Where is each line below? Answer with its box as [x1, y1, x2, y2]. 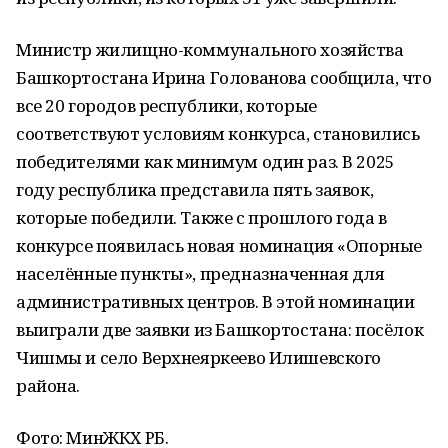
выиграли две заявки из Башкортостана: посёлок [16, 318, 424, 341]
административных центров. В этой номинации [16, 290, 415, 313]
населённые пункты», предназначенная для [16, 262, 385, 285]
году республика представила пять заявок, [16, 178, 374, 201]
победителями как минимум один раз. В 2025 [16, 150, 395, 173]
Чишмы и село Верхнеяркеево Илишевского [16, 346, 382, 369]
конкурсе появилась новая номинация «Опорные [16, 234, 422, 257]
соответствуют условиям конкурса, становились [16, 122, 420, 145]
